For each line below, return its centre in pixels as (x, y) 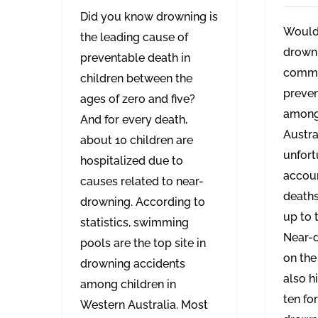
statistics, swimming (135, 223)
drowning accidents (133, 264)
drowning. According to (143, 202)
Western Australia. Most (144, 305)
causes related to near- (142, 182)
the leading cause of (134, 38)
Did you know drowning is (149, 17)
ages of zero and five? (138, 99)
